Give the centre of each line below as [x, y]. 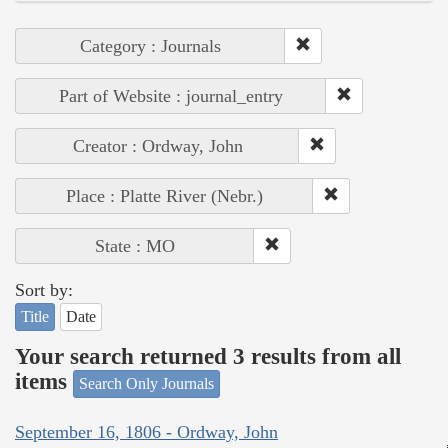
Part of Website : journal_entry [171, 95]
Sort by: [44, 289]
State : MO [135, 245]
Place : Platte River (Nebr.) [164, 195]
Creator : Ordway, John [157, 145]
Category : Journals [150, 45]
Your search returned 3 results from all [208, 357]
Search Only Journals [146, 383]
